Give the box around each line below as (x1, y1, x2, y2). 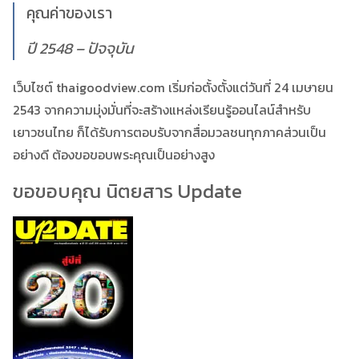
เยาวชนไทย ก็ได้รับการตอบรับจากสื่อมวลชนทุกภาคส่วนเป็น (13, 122, 326, 142)
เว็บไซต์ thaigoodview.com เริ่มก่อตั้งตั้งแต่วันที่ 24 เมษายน (13, 77, 333, 97)
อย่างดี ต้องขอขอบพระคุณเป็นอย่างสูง (13, 144, 215, 164)
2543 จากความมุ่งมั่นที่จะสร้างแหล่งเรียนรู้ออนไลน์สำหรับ (13, 99, 311, 119)
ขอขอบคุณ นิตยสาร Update (13, 176, 242, 205)
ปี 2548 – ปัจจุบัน (26, 36, 134, 60)
